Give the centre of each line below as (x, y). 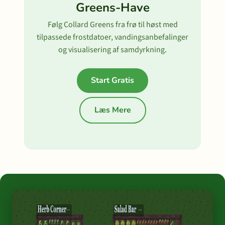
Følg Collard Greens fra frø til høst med (113, 25)
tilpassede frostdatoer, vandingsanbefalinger (113, 37)
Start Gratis (113, 80)
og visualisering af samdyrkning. (113, 50)
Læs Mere (113, 110)
